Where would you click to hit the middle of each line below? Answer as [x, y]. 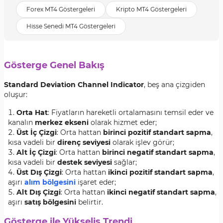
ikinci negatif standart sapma [161, 192]
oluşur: [16, 95]
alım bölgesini [50, 182]
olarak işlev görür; [142, 142]
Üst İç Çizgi [37, 132]
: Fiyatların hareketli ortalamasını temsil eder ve [131, 112]
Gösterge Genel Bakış [54, 65]
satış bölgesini [50, 202]
